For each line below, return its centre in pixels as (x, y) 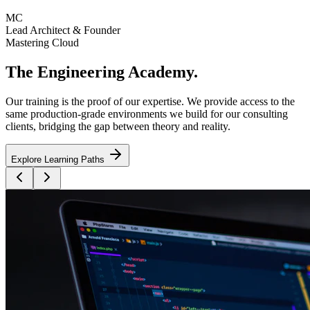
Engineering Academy (116, 72)
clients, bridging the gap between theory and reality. (118, 126)
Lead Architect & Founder (63, 30)
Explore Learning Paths (59, 159)
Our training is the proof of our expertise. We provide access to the (150, 101)
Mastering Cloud (42, 43)
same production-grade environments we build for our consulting (147, 113)
